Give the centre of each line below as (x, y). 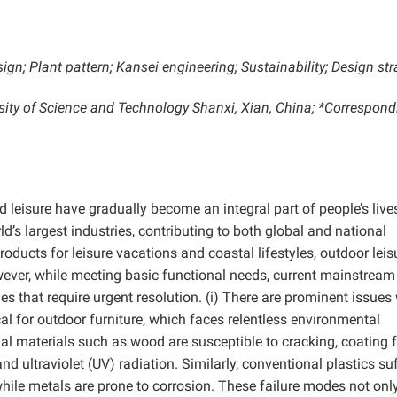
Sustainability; (284, 66)
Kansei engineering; (177, 66)
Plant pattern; (71, 66)
